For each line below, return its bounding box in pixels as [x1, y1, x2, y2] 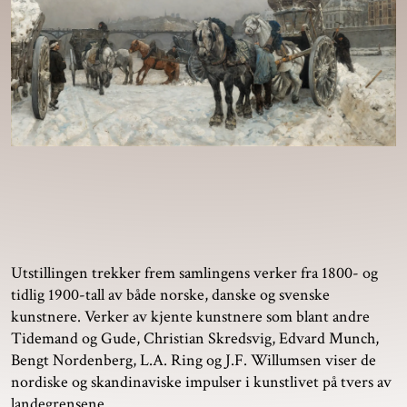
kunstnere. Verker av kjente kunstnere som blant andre [11, 306, 370, 328]
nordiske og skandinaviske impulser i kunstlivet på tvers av [11, 372, 392, 393]
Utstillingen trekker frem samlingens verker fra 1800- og [11, 263, 378, 284]
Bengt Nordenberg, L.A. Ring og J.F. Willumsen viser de [11, 350, 376, 372]
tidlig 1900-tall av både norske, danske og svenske [11, 284, 330, 306]
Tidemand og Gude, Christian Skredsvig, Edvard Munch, [11, 328, 379, 350]
